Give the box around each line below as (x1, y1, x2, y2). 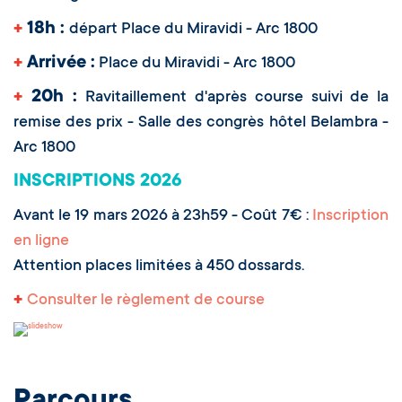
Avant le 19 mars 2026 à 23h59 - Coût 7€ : (13, 207, 312, 226)
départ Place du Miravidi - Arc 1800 (69, 21, 318, 39)
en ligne (13, 232, 69, 251)
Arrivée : (22, 54, 95, 74)
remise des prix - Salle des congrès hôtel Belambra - (13, 114, 389, 133)
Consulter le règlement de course (27, 292, 272, 310)
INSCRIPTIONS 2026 (13, 172, 182, 193)
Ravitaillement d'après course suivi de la (85, 89, 389, 108)
